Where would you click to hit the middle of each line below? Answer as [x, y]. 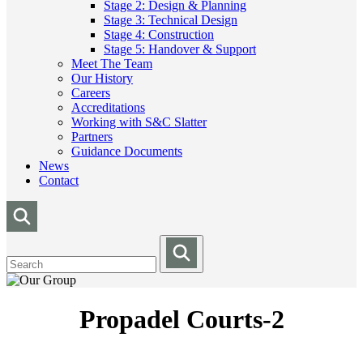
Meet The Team [112, 64]
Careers [91, 93]
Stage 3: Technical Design [171, 20]
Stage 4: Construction [159, 34]
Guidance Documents [127, 151]
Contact [59, 180]
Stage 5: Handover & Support [180, 49]
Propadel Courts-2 [181, 320]
